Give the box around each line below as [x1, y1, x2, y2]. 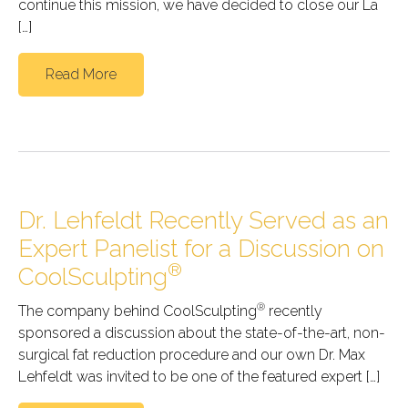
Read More [46, 65, 117, 83]
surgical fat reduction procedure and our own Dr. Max [18, 345, 365, 363]
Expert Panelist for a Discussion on [18, 234, 384, 262]
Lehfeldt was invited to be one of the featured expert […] [18, 367, 380, 385]
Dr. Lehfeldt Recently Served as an [18, 206, 389, 234]
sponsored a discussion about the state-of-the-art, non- [18, 323, 385, 342]
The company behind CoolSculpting [18, 301, 257, 320]
